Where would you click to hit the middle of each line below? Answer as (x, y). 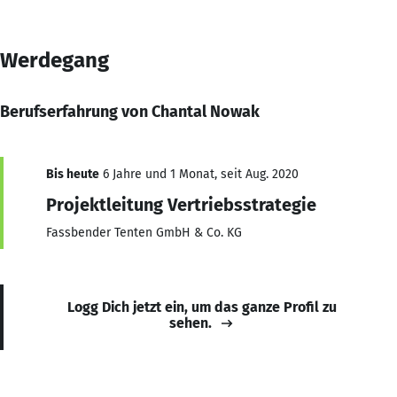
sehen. (191, 323)
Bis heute (73, 174)
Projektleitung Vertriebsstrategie (181, 204)
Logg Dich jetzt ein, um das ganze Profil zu (202, 307)
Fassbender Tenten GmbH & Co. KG (144, 232)
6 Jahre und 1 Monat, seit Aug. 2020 (199, 174)
